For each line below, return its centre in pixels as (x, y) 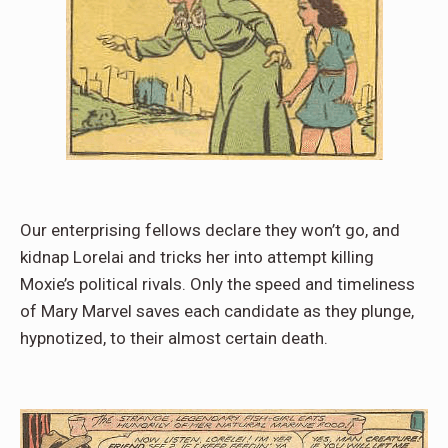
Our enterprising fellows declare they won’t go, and (210, 230)
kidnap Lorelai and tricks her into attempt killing (197, 257)
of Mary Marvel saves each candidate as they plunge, (217, 311)
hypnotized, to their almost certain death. (174, 338)
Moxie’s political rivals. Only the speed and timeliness (217, 284)
